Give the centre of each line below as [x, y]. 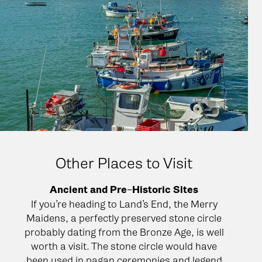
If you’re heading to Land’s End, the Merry [124, 204]
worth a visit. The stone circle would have [124, 246]
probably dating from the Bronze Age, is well [124, 232]
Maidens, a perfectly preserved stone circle [124, 218]
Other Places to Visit [124, 163]
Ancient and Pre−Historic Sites [124, 189]
